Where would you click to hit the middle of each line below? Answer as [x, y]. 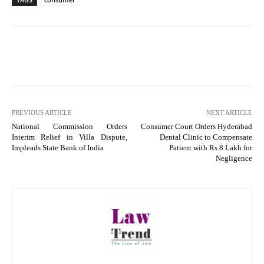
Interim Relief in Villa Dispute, [70, 137]
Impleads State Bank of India [58, 147]
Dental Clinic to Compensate [206, 137]
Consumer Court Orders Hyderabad [196, 126]
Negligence [234, 158]
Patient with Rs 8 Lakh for [210, 147]
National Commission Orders [70, 126]
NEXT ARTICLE [229, 112]
